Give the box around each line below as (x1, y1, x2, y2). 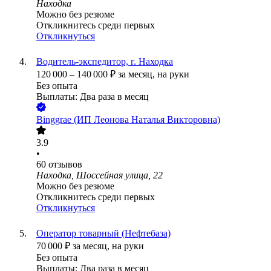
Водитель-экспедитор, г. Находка (36, 56, 173, 67)
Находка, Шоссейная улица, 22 (36, 170, 163, 181)
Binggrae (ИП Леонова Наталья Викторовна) (36, 114, 220, 125)
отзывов (48, 159, 82, 170)
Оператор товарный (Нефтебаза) (36, 228, 171, 239)
